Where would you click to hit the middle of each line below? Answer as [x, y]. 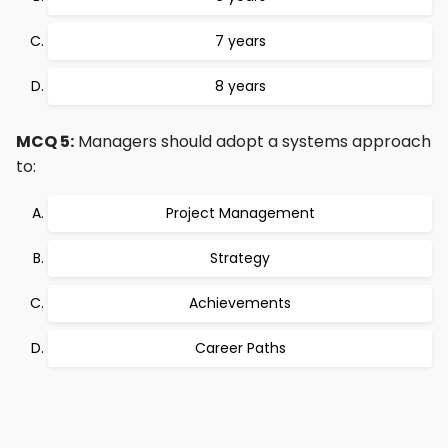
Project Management [240, 213]
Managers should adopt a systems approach [252, 141]
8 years [240, 86]
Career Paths [240, 348]
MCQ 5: [45, 141]
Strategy [240, 258]
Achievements [240, 303]
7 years [240, 41]
